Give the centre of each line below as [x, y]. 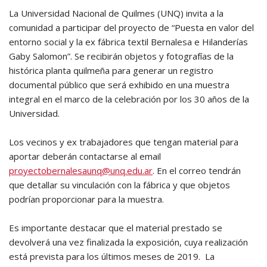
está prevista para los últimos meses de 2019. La [112, 256]
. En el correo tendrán [197, 170]
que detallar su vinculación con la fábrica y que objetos [119, 185]
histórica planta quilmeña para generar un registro [111, 70]
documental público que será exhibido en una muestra [119, 85]
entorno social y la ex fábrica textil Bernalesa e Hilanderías [128, 42]
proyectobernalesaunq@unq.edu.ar [81, 170]
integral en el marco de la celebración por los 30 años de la [129, 99]
